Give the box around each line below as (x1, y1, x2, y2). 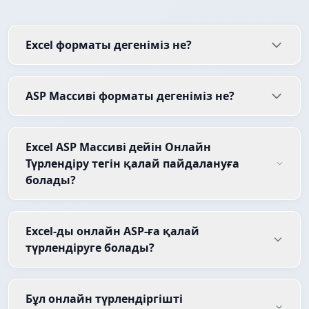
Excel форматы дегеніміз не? (26, 37, 192, 53)
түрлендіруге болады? (26, 240, 154, 256)
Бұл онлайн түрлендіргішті (26, 291, 183, 307)
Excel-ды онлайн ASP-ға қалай (26, 223, 199, 239)
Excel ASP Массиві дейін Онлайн (26, 139, 211, 155)
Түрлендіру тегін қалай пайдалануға (26, 156, 239, 172)
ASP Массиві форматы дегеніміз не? (26, 88, 235, 104)
